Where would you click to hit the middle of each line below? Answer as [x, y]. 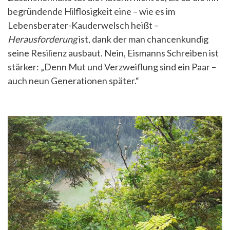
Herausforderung [43, 39]
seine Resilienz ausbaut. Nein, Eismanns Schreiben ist [113, 53]
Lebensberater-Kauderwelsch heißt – [83, 25]
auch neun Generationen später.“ [73, 80]
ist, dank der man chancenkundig [143, 39]
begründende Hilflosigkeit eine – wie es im [91, 11]
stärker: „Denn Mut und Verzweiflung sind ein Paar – [112, 66]
